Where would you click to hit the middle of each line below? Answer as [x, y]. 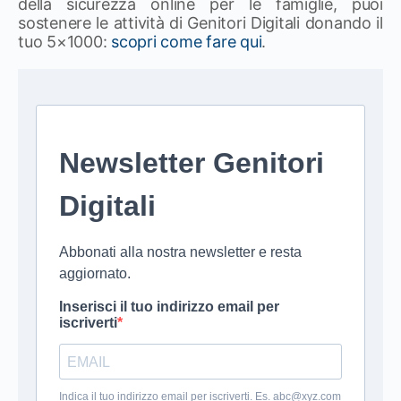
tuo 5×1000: [65, 41]
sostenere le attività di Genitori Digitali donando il [200, 22]
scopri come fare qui [187, 41]
